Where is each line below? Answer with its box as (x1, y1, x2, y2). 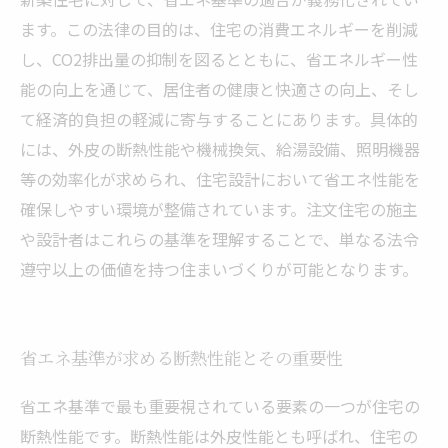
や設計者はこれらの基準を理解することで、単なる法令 (20, 227, 419, 251)
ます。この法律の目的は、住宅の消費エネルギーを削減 (20, 17, 418, 41)
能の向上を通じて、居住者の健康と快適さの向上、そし (20, 77, 419, 101)
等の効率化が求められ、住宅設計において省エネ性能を (20, 167, 420, 191)
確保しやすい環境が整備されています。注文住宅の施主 (20, 197, 418, 221)
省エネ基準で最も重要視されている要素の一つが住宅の (20, 394, 420, 418)
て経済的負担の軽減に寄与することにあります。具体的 (20, 107, 418, 131)
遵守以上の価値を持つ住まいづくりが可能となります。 (20, 257, 418, 281)
